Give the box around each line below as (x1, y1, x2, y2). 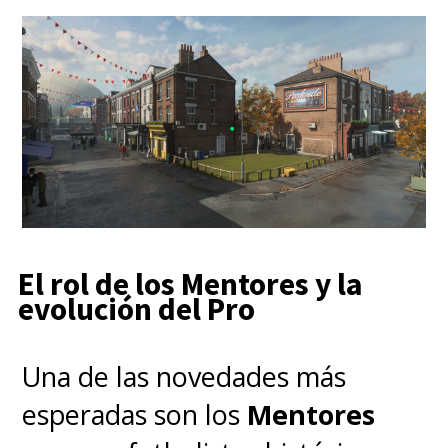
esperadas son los (22, 396, 248, 434)
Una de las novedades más (22, 358, 347, 396)
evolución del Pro (17, 289, 255, 330)
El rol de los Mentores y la (17, 264, 363, 305)
